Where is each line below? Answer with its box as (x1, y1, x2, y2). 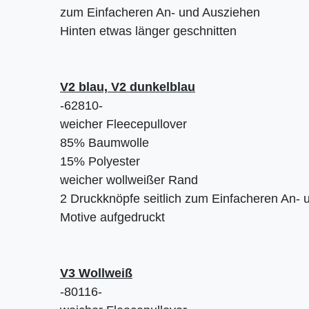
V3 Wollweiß (60, 266, 132, 281)
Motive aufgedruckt (60, 210, 165, 225)
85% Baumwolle (60, 136, 149, 150)
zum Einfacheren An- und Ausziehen (60, 6, 260, 20)
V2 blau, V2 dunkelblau (60, 80, 195, 94)
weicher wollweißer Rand (60, 173, 198, 188)
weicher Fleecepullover (60, 117, 187, 132)
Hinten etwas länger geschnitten (60, 24, 237, 39)
